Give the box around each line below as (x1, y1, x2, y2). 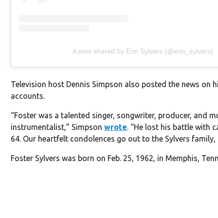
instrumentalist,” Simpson (11, 122, 105, 131)
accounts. (11, 91, 45, 100)
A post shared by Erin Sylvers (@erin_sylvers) (72, 47, 213, 55)
